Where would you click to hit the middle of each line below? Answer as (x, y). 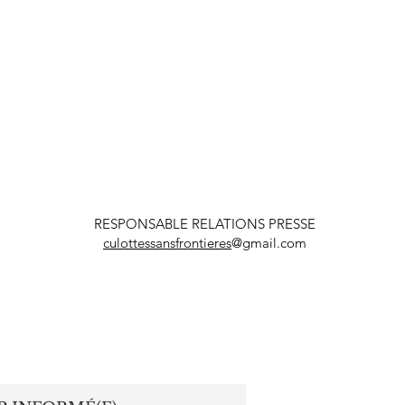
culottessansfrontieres (167, 243)
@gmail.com (269, 243)
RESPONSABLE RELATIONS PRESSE (205, 224)
